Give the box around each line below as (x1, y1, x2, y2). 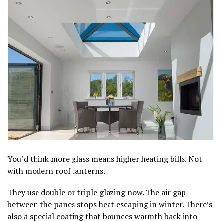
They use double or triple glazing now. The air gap (7, 186, 186, 198)
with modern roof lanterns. (7, 165, 105, 176)
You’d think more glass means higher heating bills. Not (7, 153, 202, 164)
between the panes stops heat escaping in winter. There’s (7, 198, 212, 210)
